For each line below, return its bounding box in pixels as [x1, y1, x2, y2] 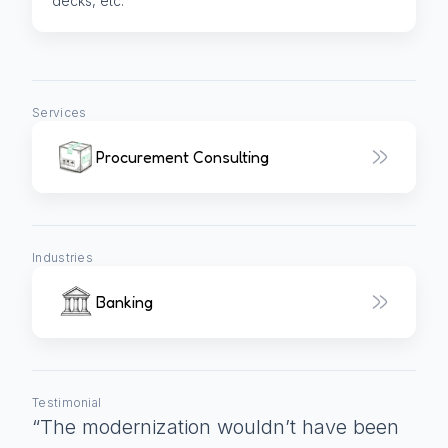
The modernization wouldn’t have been [40, 415, 399, 440]
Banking [96, 292, 153, 313]
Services [32, 105, 87, 121]
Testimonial [32, 395, 102, 411]
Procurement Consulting [96, 147, 269, 168]
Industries [32, 250, 93, 266]
